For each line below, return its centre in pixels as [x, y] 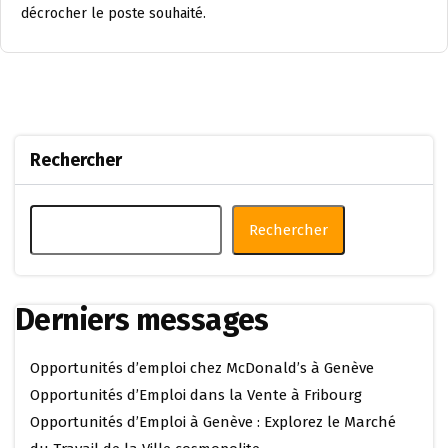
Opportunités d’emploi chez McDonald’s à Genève [202, 368]
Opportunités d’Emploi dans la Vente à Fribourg [196, 395]
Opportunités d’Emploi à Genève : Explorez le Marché [213, 422]
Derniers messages [142, 320]
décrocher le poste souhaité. [113, 13]
